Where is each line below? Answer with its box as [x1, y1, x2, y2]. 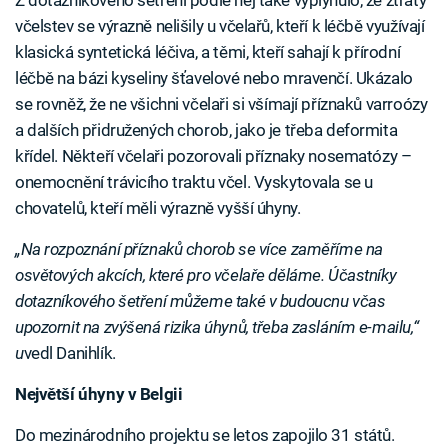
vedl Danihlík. [23, 343, 116, 364]
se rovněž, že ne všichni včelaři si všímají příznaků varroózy [15, 94, 428, 115]
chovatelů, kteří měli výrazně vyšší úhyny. [15, 198, 301, 219]
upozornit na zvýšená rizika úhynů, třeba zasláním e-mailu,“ [15, 317, 419, 338]
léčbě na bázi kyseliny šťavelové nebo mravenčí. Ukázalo [15, 68, 413, 89]
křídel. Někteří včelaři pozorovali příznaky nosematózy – [15, 146, 412, 167]
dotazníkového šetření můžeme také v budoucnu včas [15, 291, 386, 312]
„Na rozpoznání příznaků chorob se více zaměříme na [15, 239, 383, 260]
